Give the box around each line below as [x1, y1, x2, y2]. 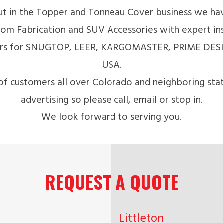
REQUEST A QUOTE [44, 168, 179, 195]
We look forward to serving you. [41, 110, 182, 126]
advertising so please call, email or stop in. [20, 92, 203, 109]
